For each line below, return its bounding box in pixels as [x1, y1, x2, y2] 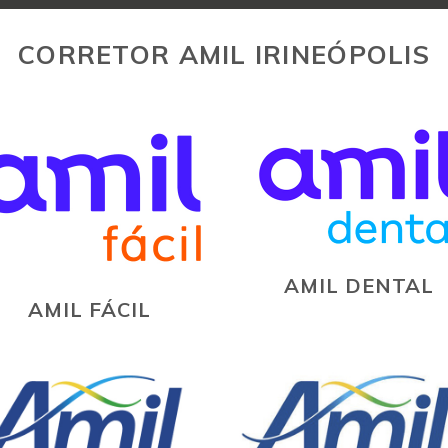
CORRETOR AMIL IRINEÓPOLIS [18, 37, 430, 70]
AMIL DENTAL [284, 272, 434, 298]
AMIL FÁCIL [27, 296, 151, 322]
